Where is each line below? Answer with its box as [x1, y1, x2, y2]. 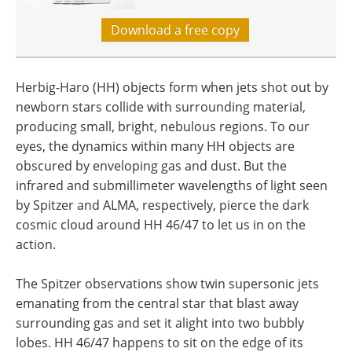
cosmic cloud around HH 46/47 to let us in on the [16, 216, 306, 234]
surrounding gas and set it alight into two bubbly [16, 314, 304, 332]
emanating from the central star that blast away [16, 295, 299, 313]
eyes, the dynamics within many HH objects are [16, 137, 295, 156]
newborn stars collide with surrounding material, [16, 98, 306, 116]
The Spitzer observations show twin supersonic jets [16, 275, 319, 293]
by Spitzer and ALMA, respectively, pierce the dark [16, 196, 309, 214]
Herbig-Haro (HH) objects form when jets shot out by [16, 79, 328, 97]
